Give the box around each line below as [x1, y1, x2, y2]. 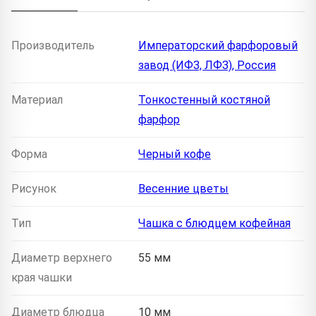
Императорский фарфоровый [138, 39, 298, 53]
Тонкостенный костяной [138, 93, 270, 107]
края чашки [11, 271, 72, 285]
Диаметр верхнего [11, 251, 112, 265]
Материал [11, 93, 63, 107]
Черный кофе [138, 147, 211, 162]
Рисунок [11, 182, 56, 196]
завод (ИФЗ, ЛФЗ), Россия [138, 59, 276, 73]
